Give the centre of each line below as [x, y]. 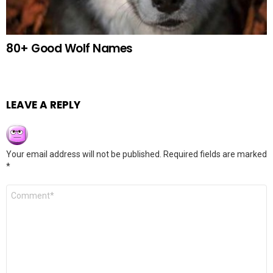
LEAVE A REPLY [43, 105]
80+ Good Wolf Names [69, 48]
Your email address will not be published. [84, 154]
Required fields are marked [215, 154]
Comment [28, 189]
